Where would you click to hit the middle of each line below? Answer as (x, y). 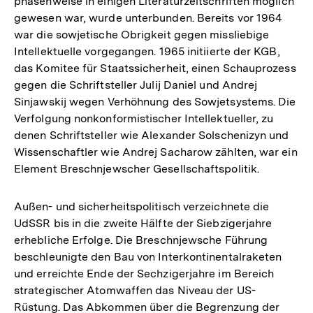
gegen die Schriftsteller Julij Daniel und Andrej (136, 85)
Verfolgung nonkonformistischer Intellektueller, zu (144, 118)
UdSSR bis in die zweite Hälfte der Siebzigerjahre (143, 223)
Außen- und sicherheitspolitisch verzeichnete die (142, 206)
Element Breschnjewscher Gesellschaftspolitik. (137, 168)
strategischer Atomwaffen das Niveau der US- (135, 290)
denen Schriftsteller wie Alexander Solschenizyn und (152, 135)
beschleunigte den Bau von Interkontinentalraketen (148, 256)
